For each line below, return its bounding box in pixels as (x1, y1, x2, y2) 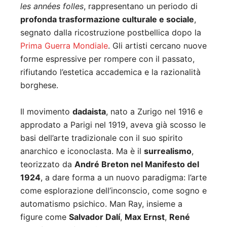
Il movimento (20, 106, 72, 117)
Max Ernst (125, 212, 165, 222)
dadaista (72, 106, 106, 117)
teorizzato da (20, 159, 74, 170)
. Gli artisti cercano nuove (108, 41, 207, 51)
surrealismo (144, 146, 192, 157)
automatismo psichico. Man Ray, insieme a (20, 199, 182, 209)
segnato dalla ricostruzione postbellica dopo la (20, 27, 201, 38)
